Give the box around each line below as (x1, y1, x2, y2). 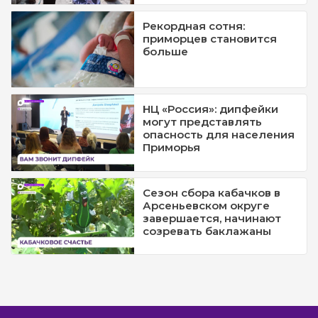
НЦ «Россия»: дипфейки (143, 102, 279, 116)
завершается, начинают (143, 211, 282, 225)
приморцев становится (143, 31, 278, 45)
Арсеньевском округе (143, 198, 270, 212)
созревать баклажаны (143, 224, 272, 238)
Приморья (143, 141, 201, 155)
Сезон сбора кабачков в (143, 185, 281, 199)
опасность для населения (143, 128, 295, 142)
